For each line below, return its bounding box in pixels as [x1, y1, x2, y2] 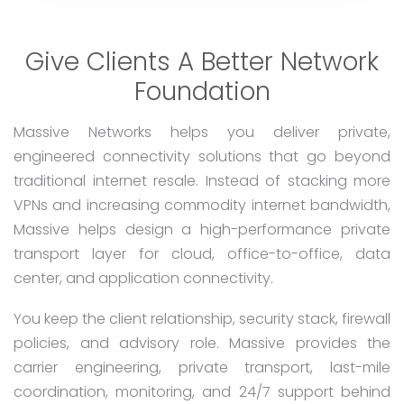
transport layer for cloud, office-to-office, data [14, 243, 390, 264]
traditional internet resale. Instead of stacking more [14, 170, 390, 191]
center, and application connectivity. [14, 267, 273, 289]
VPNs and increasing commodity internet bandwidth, [14, 194, 390, 216]
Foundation [133, 73, 271, 109]
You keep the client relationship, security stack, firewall [14, 308, 390, 330]
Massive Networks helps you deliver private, [14, 121, 390, 142]
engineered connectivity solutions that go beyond [14, 145, 390, 167]
